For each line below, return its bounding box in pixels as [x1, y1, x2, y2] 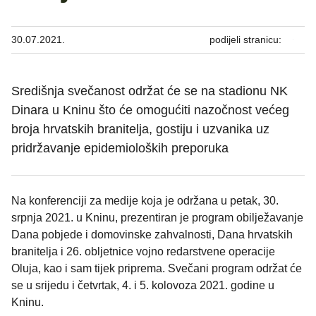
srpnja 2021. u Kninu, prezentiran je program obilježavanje [11, 212, 303, 224]
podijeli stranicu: [209, 34, 281, 46]
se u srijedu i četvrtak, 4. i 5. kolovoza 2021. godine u [11, 279, 274, 292]
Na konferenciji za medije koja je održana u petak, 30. [11, 195, 279, 207]
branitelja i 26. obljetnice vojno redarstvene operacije [11, 245, 275, 258]
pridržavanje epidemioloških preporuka [11, 141, 229, 156]
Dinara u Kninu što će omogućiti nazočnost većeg [11, 103, 289, 118]
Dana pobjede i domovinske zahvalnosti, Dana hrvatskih [11, 229, 293, 241]
